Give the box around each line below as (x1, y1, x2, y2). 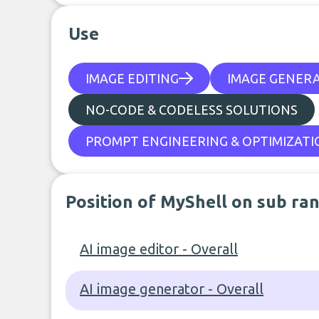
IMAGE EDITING (85, 71, 179, 85)
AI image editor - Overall (80, 241, 238, 257)
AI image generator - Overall (80, 281, 263, 297)
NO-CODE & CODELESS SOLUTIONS (85, 103, 298, 117)
